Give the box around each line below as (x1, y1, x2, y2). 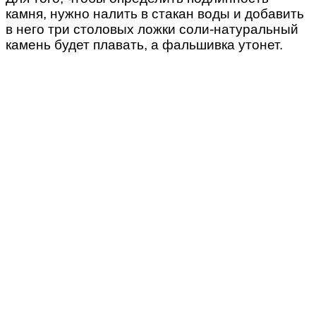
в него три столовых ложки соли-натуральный (6, 21, 298, 37)
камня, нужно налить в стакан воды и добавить (6, 6, 304, 21)
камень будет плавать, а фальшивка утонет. (6, 37, 283, 52)
